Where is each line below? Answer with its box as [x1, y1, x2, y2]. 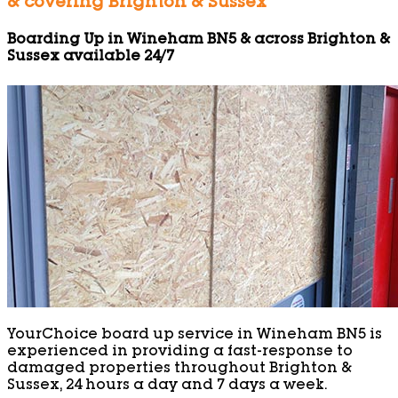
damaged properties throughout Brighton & [7, 362, 352, 377]
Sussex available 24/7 [7, 50, 174, 65]
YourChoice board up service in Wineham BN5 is [7, 328, 382, 343]
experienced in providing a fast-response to [7, 345, 353, 360]
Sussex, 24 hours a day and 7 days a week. [7, 378, 327, 394]
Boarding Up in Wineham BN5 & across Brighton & [7, 33, 390, 48]
